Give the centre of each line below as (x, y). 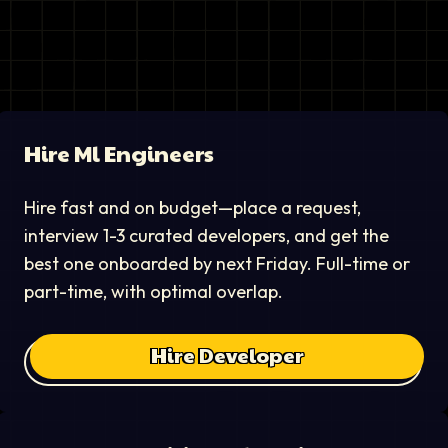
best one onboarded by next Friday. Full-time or (217, 263)
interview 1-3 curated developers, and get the (206, 235)
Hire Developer (227, 354)
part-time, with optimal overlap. (153, 291)
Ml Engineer (139, 153)
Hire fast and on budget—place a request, (192, 207)
